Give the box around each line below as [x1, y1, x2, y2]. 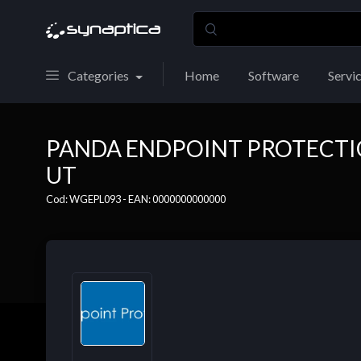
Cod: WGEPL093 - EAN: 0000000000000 [46, 193, 226, 205]
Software [247, 68, 299, 83]
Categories [68, 68, 129, 83]
